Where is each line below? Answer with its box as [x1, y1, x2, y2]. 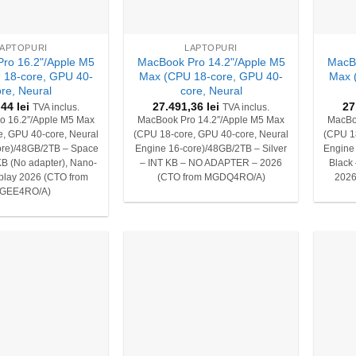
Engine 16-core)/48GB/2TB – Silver [135, 144, 288, 154]
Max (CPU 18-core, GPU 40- [139, 69, 284, 83]
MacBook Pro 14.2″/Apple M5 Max [137, 115, 285, 126]
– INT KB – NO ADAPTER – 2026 [140, 158, 283, 168]
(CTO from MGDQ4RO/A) [157, 172, 265, 183]
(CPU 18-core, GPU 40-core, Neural [133, 130, 289, 140]
